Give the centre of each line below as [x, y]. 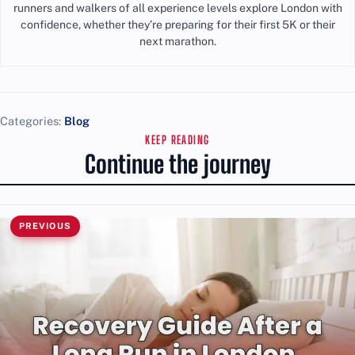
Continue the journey [177, 165]
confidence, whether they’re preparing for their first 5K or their [177, 24]
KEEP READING [177, 139]
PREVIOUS [45, 225]
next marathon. [177, 41]
